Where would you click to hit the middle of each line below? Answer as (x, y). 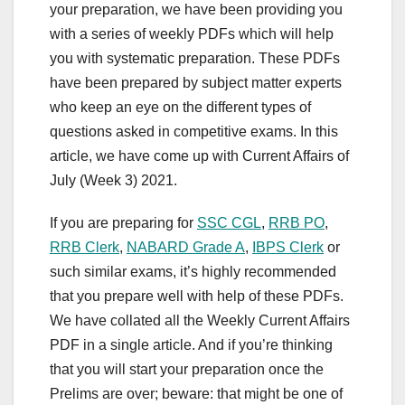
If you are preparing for (123, 223)
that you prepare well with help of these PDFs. (197, 297)
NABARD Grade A (186, 248)
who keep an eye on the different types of (180, 108)
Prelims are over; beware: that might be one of (196, 394)
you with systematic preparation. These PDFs (195, 59)
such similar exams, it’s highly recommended (193, 272)
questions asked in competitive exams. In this (194, 132)
